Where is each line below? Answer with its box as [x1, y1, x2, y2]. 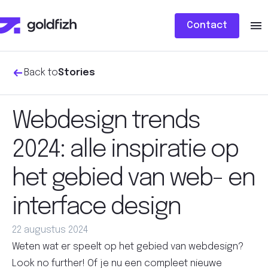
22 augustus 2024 [12, 224, 88, 235]
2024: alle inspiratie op [12, 137, 238, 162]
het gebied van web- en [12, 166, 255, 191]
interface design [12, 194, 181, 220]
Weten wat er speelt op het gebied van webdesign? [12, 241, 243, 252]
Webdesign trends [12, 108, 200, 133]
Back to [24, 67, 58, 78]
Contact [187, 20, 227, 31]
